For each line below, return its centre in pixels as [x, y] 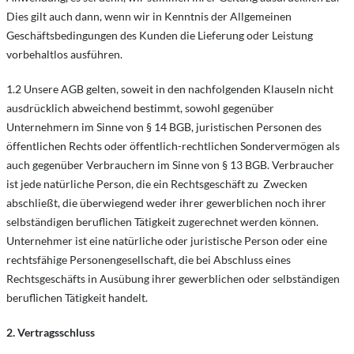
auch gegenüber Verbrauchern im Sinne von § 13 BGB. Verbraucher [170, 165]
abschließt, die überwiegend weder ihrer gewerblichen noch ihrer [166, 203]
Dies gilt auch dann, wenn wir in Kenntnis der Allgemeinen [149, 16]
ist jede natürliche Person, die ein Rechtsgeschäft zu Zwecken [157, 184]
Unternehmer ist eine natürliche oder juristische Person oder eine [167, 241]
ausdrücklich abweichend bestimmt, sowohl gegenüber [140, 108]
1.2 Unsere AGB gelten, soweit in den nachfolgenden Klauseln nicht [170, 89]
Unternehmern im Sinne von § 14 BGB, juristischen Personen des [164, 127]
